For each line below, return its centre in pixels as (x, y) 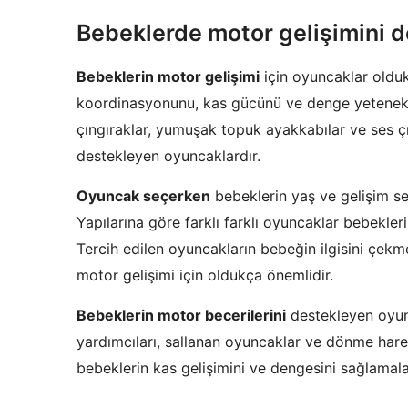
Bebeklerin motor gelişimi (168, 76)
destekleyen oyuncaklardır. (168, 156)
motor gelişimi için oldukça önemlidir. (205, 275)
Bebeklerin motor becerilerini (181, 315)
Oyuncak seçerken (143, 196)
